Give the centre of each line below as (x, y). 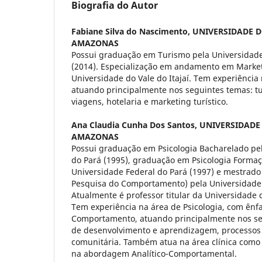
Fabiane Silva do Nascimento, (132, 31)
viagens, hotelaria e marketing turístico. (150, 101)
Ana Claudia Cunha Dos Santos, (135, 125)
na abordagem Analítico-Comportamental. (154, 253)
